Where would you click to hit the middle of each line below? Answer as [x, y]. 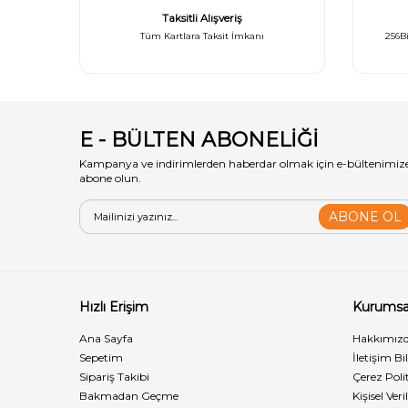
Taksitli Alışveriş [202, 18]
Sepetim [101, 357]
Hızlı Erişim [114, 307]
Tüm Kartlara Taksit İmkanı [202, 36]
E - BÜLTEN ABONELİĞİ [199, 140]
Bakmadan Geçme [129, 396]
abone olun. [110, 178]
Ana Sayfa [106, 338]
